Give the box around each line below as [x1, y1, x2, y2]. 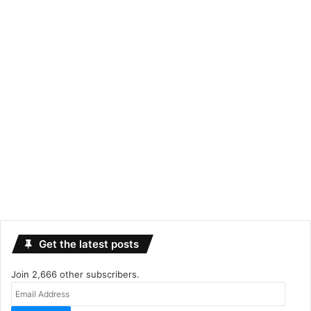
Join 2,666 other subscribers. [11, 269, 140, 280]
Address [10, 297, 47, 308]
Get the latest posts [39, 237, 139, 251]
